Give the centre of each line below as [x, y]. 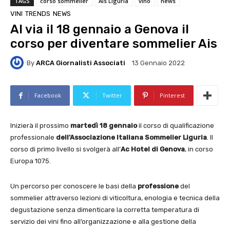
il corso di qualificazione [176, 126]
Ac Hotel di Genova [153, 149]
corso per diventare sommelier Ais [114, 44]
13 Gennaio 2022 [158, 63]
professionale [33, 138]
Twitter [112, 95]
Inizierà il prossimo [40, 126]
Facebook [48, 95]
